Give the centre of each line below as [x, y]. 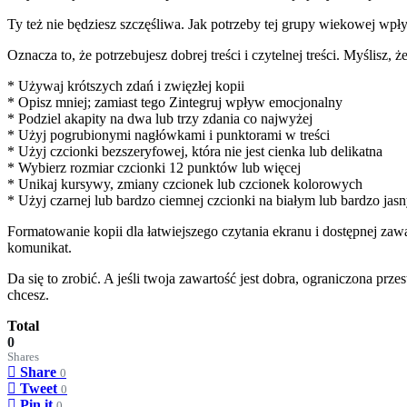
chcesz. [28, 294]
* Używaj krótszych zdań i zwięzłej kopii [126, 85]
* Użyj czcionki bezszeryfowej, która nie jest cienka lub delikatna [195, 151]
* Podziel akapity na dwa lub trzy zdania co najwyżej [160, 118]
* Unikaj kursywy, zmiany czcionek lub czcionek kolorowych [185, 184]
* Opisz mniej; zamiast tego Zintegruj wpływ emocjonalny [175, 102]
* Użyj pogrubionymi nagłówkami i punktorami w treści [169, 134]
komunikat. [40, 247]
